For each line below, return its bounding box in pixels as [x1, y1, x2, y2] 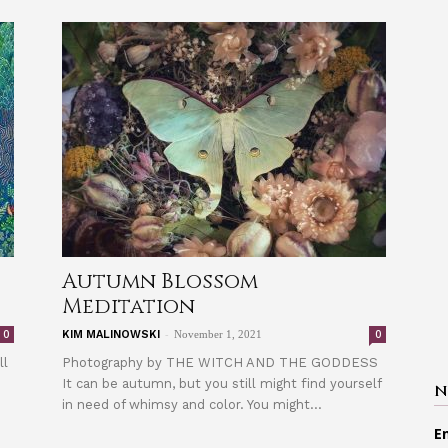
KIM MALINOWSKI [62, 328, 160, 341]
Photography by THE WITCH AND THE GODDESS [62, 355, 378, 370]
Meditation [62, 293, 195, 321]
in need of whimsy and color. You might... [62, 397, 322, 412]
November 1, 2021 [174, 328, 262, 340]
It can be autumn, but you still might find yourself [62, 376, 381, 391]
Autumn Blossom [62, 268, 258, 296]
